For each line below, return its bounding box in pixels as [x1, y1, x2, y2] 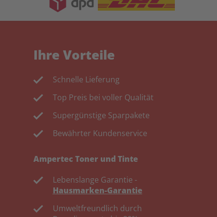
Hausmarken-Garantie [52, 185, 142, 196]
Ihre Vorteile [33, 46, 115, 63]
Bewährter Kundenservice [52, 128, 147, 139]
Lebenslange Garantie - [52, 174, 137, 185]
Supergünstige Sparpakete [52, 110, 150, 121]
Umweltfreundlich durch [52, 203, 142, 214]
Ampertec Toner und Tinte [33, 154, 138, 164]
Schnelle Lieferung [52, 74, 120, 85]
